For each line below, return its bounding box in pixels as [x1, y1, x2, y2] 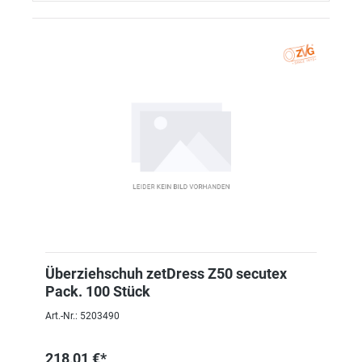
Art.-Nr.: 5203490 [45, 310, 120, 322]
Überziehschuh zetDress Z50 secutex [45, 265, 287, 282]
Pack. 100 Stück [45, 283, 150, 300]
